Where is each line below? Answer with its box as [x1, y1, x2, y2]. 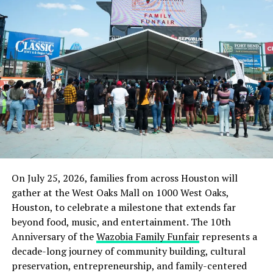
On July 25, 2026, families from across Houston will [11, 171, 238, 185]
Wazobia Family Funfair [96, 229, 199, 243]
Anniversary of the [11, 229, 96, 243]
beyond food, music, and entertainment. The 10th [11, 214, 231, 229]
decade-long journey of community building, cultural [11, 244, 246, 258]
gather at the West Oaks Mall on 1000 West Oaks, [11, 185, 229, 199]
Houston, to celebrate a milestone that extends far [11, 200, 236, 214]
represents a [199, 229, 257, 243]
